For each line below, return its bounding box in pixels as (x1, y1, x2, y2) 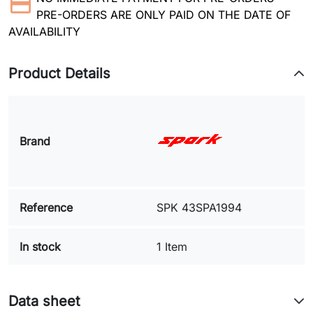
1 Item (156, 240, 187, 254)
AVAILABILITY (8, 24, 80, 38)
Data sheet (8, 293, 80, 310)
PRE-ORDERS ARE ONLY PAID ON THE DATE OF (36, 8, 291, 22)
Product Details (8, 65, 110, 82)
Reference (20, 201, 73, 214)
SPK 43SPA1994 (156, 201, 242, 214)
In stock (20, 240, 61, 254)
